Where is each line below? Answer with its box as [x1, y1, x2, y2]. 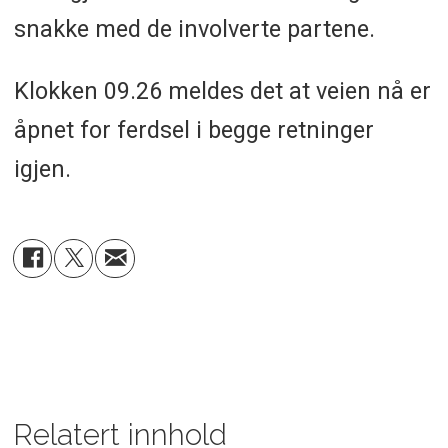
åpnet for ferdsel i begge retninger [13, 116, 374, 145]
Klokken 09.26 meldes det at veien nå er [13, 77, 431, 106]
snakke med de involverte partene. [13, 14, 375, 43]
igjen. [13, 155, 71, 184]
